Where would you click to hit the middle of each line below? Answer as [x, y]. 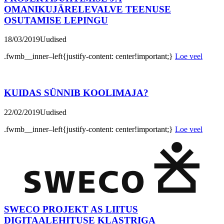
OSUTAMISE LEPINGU [56, 20]
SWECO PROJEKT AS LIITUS [71, 209]
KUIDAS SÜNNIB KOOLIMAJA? [76, 93]
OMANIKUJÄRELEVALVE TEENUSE [87, 9]
